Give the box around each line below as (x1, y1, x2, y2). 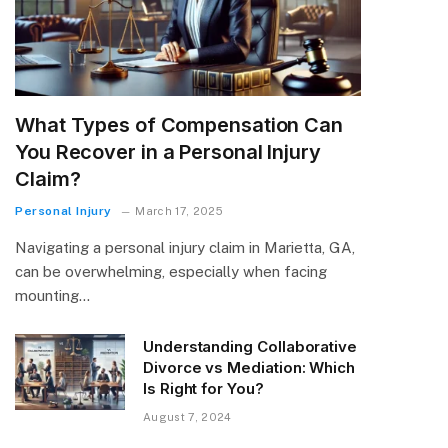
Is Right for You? (143, 378, 264, 398)
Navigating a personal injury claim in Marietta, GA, (15, 238, 355, 256)
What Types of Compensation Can (15, 112, 343, 137)
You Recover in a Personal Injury (15, 139, 321, 164)
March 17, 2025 (135, 204, 223, 217)
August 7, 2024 (143, 410, 232, 423)
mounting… (15, 286, 90, 304)
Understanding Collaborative (143, 336, 357, 356)
